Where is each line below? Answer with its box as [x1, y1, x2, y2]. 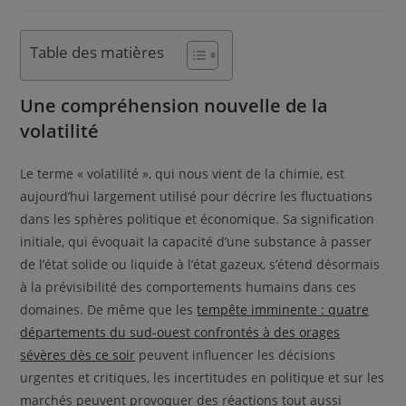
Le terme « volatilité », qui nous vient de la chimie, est [20, 164, 345, 182]
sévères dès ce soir [20, 345, 136, 363]
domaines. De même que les [20, 300, 198, 318]
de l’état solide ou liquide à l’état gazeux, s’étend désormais [20, 255, 381, 273]
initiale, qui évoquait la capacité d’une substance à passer [20, 232, 372, 250]
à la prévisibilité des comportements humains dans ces [20, 277, 357, 295]
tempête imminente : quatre [197, 300, 370, 318]
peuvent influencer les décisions [135, 345, 336, 363]
